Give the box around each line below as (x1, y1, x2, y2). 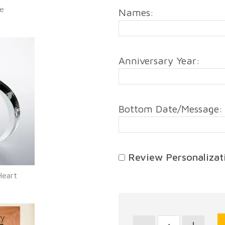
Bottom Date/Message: (119, 103, 222, 115)
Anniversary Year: (119, 55, 200, 66)
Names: (119, 7, 154, 18)
